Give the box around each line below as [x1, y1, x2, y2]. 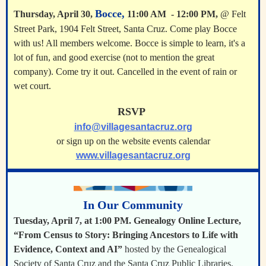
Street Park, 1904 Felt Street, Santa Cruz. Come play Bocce [14, 24, 237, 34]
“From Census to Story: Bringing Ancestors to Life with [14, 230, 238, 240]
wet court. [14, 81, 53, 91]
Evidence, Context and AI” [14, 244, 122, 254]
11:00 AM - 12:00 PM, [127, 9, 218, 19]
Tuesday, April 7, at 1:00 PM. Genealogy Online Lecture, [14, 216, 241, 226]
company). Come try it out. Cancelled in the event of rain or [14, 66, 237, 77]
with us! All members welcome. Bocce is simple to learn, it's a [14, 38, 245, 48]
